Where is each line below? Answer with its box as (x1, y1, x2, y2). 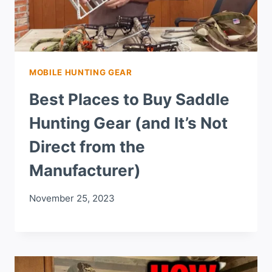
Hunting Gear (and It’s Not (29, 113, 228, 132)
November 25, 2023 (29, 192, 115, 204)
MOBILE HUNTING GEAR (29, 67, 132, 78)
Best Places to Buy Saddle (29, 89, 229, 109)
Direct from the (29, 137, 145, 156)
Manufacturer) (29, 160, 141, 180)
